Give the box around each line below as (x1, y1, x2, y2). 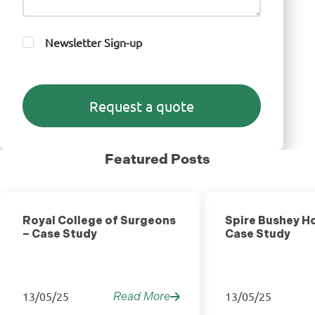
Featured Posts (105, 150, 210, 167)
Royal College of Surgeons (22, 214, 176, 227)
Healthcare (127, 209, 179, 219)
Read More (113, 290, 170, 303)
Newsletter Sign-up (45, 35, 142, 49)
